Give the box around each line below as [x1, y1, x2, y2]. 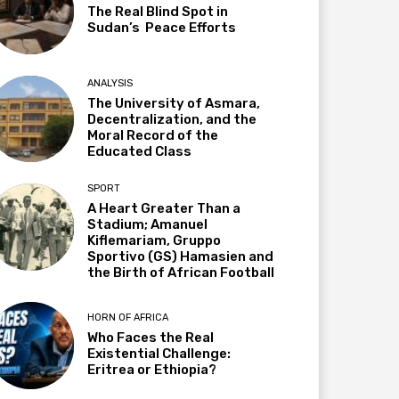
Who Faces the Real [87, 330, 215, 346]
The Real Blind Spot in [87, 4, 229, 20]
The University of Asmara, [87, 95, 261, 112]
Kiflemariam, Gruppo [87, 232, 222, 249]
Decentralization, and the [87, 111, 257, 128]
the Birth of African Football [87, 265, 275, 281]
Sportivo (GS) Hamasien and [87, 248, 274, 265]
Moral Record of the [87, 127, 219, 144]
